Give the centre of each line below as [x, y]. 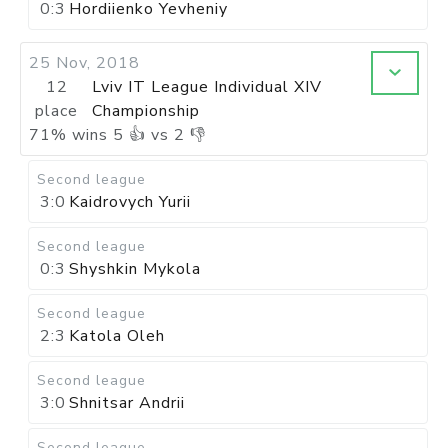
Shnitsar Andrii [127, 403]
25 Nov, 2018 [84, 63]
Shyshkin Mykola [135, 269]
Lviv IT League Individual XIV [207, 87]
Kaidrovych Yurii [130, 202]
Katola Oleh [117, 336]
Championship [146, 111]
